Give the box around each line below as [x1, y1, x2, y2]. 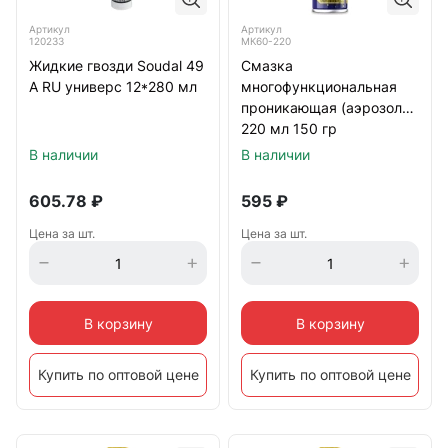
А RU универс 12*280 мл [29, 78, 197, 95]
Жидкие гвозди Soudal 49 [29, 57, 204, 74]
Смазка [241, 57, 293, 74]
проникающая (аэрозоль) [241, 99, 415, 116]
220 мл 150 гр [241, 120, 337, 137]
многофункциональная [241, 78, 397, 95]
